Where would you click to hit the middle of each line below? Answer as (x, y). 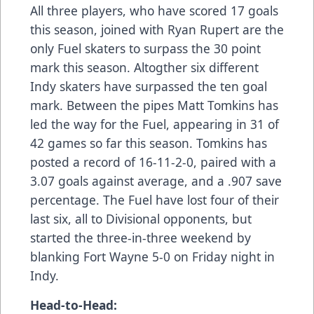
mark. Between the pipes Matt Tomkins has (154, 105)
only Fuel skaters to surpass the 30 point (145, 49)
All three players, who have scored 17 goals (154, 11)
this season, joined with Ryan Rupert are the (157, 30)
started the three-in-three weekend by (141, 238)
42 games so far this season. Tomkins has (149, 143)
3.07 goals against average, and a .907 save (156, 181)
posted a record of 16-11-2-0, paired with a (153, 162)
